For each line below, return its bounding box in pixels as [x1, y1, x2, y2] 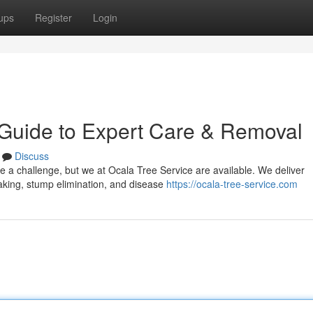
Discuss [15, 149, 49, 163]
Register [35, 10, 72, 24]
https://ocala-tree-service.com [166, 177, 298, 191]
